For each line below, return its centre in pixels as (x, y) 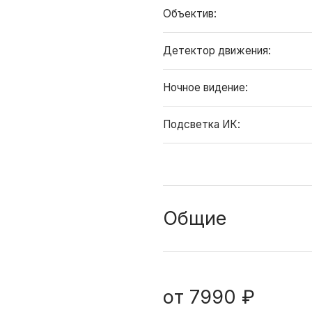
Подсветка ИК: (203, 124)
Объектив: (191, 14)
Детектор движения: (218, 50)
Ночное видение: (207, 87)
